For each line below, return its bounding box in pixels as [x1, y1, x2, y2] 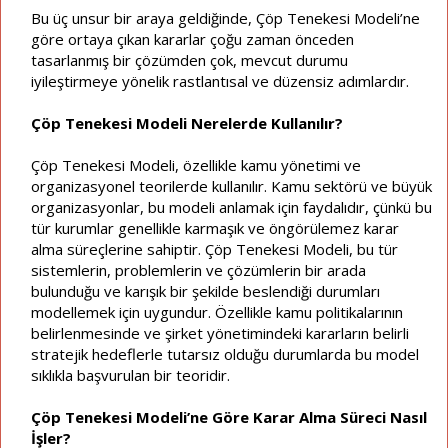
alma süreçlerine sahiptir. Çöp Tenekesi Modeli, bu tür [31, 238, 398, 259]
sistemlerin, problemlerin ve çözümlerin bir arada [31, 259, 366, 280]
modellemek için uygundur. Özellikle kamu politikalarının [31, 301, 403, 322]
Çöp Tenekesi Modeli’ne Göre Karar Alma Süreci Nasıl [31, 406, 427, 427]
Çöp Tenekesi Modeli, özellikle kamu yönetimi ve [31, 154, 361, 175]
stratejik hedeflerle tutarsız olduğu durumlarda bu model [31, 343, 419, 364]
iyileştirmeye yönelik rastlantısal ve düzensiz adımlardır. [31, 70, 409, 91]
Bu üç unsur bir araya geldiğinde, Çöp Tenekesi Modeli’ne [31, 7, 420, 28]
